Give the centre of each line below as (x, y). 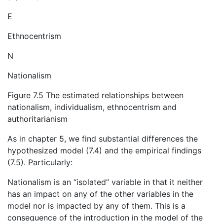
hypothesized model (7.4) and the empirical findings (104, 151)
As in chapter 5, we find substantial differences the (103, 139)
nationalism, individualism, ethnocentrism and (92, 107)
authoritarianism (37, 119)
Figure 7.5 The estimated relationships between (95, 95)
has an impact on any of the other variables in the (100, 194)
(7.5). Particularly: (40, 163)
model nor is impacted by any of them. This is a (96, 206)
